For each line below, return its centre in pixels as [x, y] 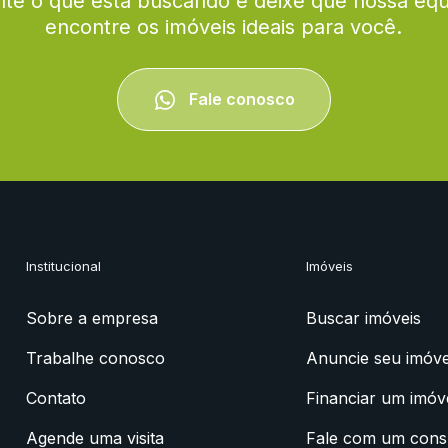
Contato [55, 398]
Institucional [63, 266]
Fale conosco [239, 98]
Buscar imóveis [364, 318]
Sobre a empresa [91, 318]
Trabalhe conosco [95, 358]
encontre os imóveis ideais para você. [224, 26]
